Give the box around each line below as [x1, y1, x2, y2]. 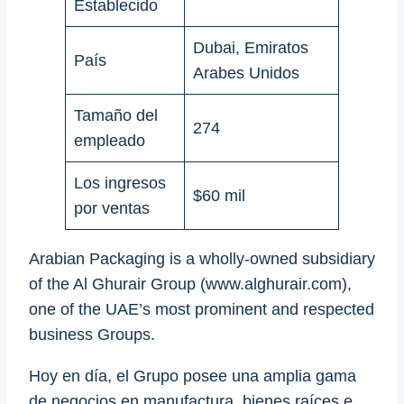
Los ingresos [74, 173, 166, 192]
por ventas [74, 198, 150, 217]
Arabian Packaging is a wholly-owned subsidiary [29, 249, 375, 268]
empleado [74, 131, 145, 150]
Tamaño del [74, 106, 158, 124]
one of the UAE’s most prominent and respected [29, 299, 374, 318]
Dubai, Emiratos [193, 38, 308, 57]
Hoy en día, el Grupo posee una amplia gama [29, 366, 356, 385]
